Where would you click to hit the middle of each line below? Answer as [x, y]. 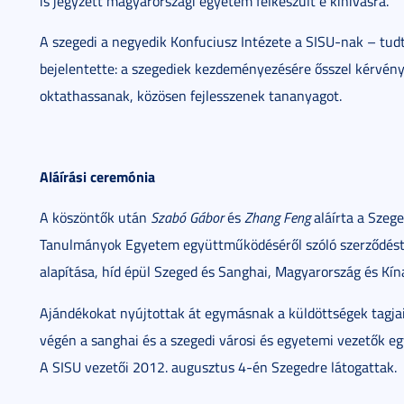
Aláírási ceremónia [97, 176]
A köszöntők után [95, 217]
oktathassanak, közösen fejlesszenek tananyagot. [191, 96]
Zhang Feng [277, 217]
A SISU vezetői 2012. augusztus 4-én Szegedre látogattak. [218, 367]
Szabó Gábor [187, 217]
